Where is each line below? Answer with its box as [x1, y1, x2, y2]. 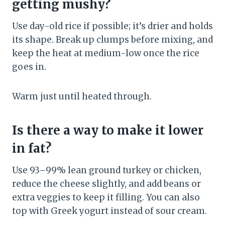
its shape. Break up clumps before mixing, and [12, 34, 213, 46]
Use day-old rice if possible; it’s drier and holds [12, 21, 213, 32]
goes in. [12, 61, 46, 73]
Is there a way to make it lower [12, 123, 203, 139]
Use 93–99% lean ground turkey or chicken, [12, 165, 201, 176]
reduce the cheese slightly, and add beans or [12, 178, 201, 190]
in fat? [12, 141, 51, 157]
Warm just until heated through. [12, 91, 152, 102]
